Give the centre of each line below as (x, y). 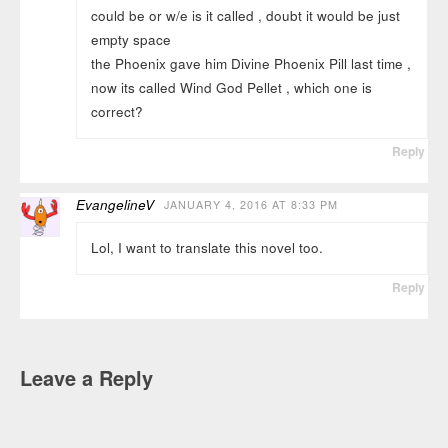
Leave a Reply (87, 377)
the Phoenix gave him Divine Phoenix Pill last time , (250, 64)
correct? (116, 112)
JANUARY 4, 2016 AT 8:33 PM (251, 204)
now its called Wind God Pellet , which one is (231, 88)
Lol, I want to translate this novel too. (206, 248)
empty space (130, 40)
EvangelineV (115, 204)
